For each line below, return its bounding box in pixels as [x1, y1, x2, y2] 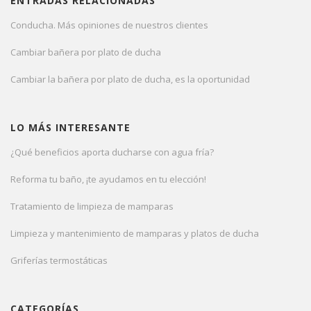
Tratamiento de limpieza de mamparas [10, 200, 174, 213]
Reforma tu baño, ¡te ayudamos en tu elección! [10, 173, 206, 186]
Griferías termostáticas [10, 254, 108, 267]
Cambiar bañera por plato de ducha [10, 46, 161, 59]
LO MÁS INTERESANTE [10, 121, 131, 135]
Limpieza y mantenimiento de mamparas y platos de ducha [10, 227, 259, 240]
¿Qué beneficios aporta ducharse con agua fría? [10, 146, 214, 159]
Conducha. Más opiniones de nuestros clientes [10, 19, 208, 32]
